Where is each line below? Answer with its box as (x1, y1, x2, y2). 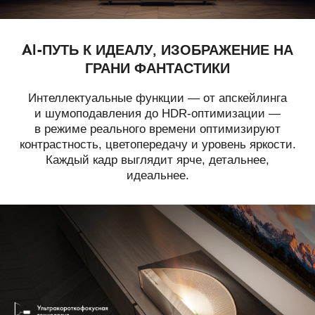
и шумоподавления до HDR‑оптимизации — (34, 107, 281, 121)
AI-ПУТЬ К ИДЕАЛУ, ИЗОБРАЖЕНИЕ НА (22, 40, 293, 59)
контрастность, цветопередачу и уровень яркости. (19, 138, 296, 152)
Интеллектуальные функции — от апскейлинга (28, 91, 287, 105)
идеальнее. (126, 169, 189, 183)
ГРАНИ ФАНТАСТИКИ (85, 58, 230, 77)
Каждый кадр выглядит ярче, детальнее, (46, 153, 269, 167)
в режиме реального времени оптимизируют (34, 122, 281, 136)
